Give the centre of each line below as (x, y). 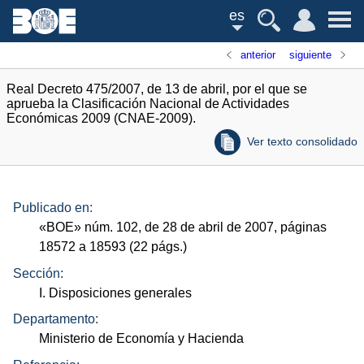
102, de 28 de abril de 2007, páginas (220, 227)
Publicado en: (53, 208)
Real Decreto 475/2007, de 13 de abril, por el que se (157, 89)
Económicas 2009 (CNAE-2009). (101, 118)
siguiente (310, 55)
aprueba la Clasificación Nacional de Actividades (148, 104)
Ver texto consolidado (302, 141)
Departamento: (56, 319)
